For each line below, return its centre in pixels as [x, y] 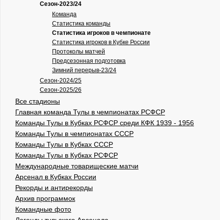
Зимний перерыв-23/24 [84, 70]
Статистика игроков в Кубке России [101, 42]
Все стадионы [38, 101]
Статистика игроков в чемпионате [101, 33]
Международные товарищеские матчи [77, 166]
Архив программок [45, 198]
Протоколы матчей [79, 51]
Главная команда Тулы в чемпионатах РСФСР [90, 112]
